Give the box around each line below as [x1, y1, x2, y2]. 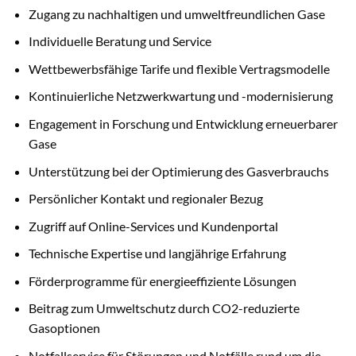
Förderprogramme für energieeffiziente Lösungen [28, 273, 296, 288]
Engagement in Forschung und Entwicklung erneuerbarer [28, 115, 338, 131]
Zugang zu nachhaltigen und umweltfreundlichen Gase [28, 6, 325, 21]
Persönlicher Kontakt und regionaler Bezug [28, 191, 263, 207]
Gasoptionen [28, 320, 100, 336]
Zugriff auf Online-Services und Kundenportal [28, 218, 278, 234]
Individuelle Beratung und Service [28, 33, 211, 49]
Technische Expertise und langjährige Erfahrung [28, 246, 286, 261]
